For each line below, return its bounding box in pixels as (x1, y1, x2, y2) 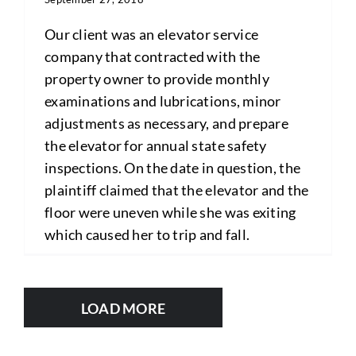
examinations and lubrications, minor (44, 92, 281, 110)
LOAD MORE (80, 300, 166, 318)
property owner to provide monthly (44, 70, 269, 88)
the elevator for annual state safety (44, 137, 267, 155)
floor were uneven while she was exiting (44, 203, 296, 222)
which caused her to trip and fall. (44, 226, 250, 244)
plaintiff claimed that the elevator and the (44, 181, 309, 199)
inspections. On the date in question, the (44, 159, 301, 177)
